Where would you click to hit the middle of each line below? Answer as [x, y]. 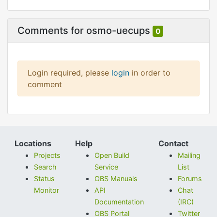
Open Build [112, 155]
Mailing [189, 155]
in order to [150, 72]
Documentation [119, 202]
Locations [33, 143]
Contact [173, 143]
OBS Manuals [116, 178]
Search [45, 167]
